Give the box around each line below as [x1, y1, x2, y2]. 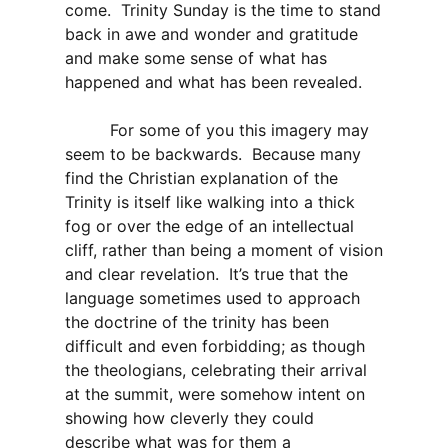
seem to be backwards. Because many [65, 144, 361, 165]
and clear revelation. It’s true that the [65, 264, 348, 285]
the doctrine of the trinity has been [65, 312, 329, 333]
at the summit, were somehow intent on [65, 384, 365, 405]
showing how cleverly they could [65, 408, 314, 429]
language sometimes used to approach [65, 288, 360, 309]
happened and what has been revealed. [65, 72, 362, 93]
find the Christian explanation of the [65, 168, 338, 189]
